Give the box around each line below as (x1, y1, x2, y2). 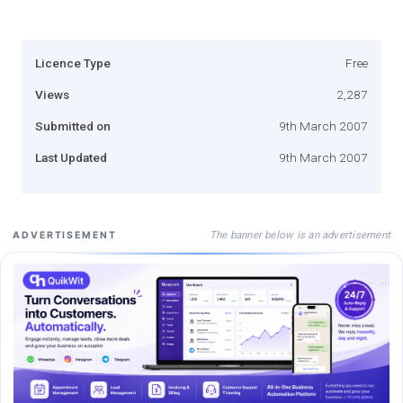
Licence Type (35, 55, 111, 70)
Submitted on (35, 118, 111, 133)
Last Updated (35, 149, 107, 165)
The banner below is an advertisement (209, 228, 390, 241)
